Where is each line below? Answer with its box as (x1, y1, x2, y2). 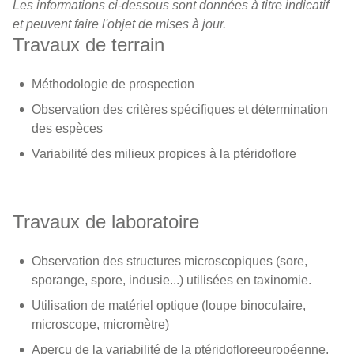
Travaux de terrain (13, 34, 164, 55)
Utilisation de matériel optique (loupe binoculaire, (32, 299, 306, 312)
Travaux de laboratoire (13, 211, 199, 232)
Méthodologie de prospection (32, 77, 194, 91)
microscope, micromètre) (32, 318, 169, 331)
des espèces (32, 122, 103, 135)
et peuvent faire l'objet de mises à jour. (13, 17, 226, 31)
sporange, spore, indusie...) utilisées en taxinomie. (32, 273, 311, 287)
